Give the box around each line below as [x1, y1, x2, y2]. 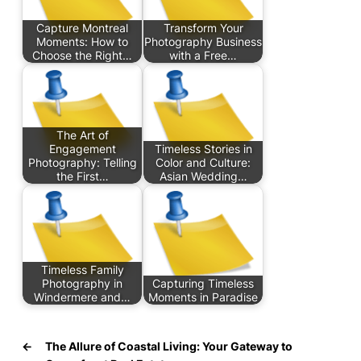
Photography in [42, 276, 122, 290]
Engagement [48, 142, 116, 156]
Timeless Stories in [154, 142, 252, 156]
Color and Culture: [156, 156, 251, 169]
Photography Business [144, 35, 262, 48]
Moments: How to [36, 35, 128, 48]
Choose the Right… [32, 48, 132, 62]
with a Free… [169, 48, 237, 62]
